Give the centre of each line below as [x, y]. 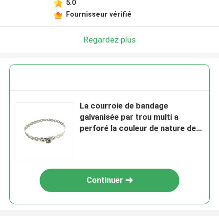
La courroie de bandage [124, 106]
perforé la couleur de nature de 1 [142, 128]
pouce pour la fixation [121, 140]
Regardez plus [109, 39]
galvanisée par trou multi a [129, 117]
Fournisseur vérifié [99, 14]
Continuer [105, 180]
